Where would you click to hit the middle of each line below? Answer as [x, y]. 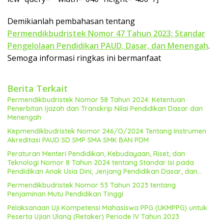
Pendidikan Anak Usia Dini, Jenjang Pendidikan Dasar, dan [102, 171]
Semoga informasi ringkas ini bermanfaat [84, 58]
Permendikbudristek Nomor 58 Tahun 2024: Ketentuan [96, 100]
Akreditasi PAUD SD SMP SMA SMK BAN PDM [78, 140]
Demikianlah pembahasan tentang [71, 21]
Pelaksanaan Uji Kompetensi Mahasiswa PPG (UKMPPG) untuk [107, 208]
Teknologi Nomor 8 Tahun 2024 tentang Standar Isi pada [101, 163]
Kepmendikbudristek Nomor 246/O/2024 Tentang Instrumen [107, 131]
